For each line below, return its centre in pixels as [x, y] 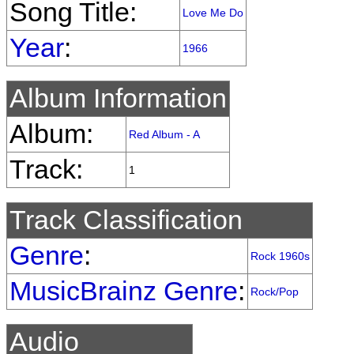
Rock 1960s [280, 256]
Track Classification [126, 220]
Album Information [118, 98]
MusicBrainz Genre [124, 291]
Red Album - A [164, 134]
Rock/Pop [275, 292]
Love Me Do [213, 13]
